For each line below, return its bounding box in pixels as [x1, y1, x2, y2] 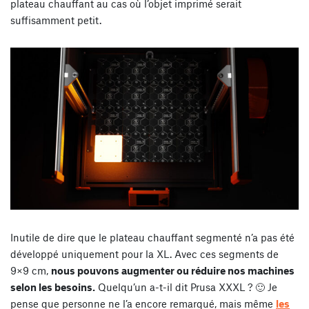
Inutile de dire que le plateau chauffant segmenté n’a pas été [10, 231, 295, 244]
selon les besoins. [10, 281, 95, 294]
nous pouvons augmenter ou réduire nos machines [51, 264, 295, 277]
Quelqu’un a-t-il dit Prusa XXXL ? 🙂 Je [95, 281, 277, 294]
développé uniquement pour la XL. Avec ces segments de [10, 248, 279, 261]
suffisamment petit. [10, 14, 101, 27]
